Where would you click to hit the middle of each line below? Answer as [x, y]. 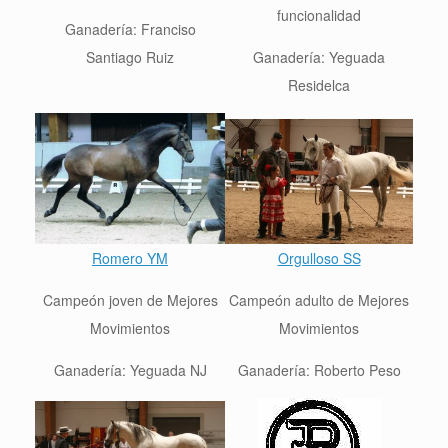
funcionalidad [319, 14]
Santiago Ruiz [130, 56]
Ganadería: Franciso [130, 28]
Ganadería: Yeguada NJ [130, 369]
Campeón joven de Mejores [130, 299]
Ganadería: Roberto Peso [319, 369]
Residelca [319, 84]
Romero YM [130, 257]
